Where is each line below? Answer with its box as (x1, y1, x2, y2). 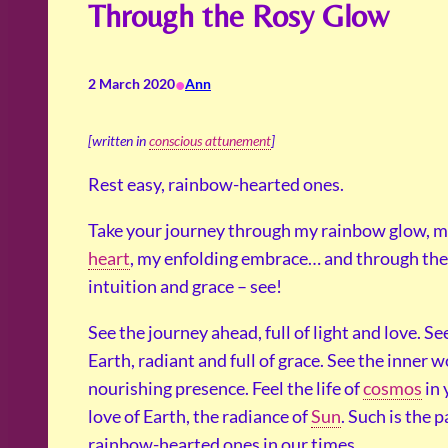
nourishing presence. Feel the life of (88, 377, 363, 400)
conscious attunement (149, 132, 271, 150)
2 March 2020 (88, 75, 175, 93)
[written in (88, 132, 149, 150)
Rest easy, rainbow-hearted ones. (88, 173, 344, 196)
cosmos (363, 377, 422, 400)
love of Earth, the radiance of (88, 405, 311, 428)
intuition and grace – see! (88, 275, 282, 298)
